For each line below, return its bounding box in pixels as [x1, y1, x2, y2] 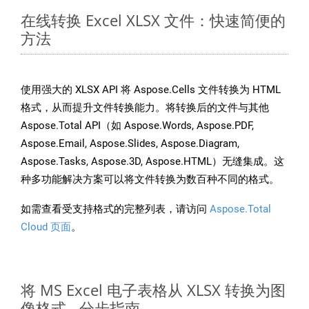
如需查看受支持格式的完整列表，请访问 [21, 203, 210, 216]
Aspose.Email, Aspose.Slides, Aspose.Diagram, [21, 137, 239, 150]
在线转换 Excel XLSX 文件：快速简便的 [21, 10, 286, 31]
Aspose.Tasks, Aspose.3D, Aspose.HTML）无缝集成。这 [21, 155, 284, 168]
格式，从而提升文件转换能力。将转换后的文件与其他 [21, 101, 269, 114]
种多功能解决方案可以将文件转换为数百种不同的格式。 [21, 173, 279, 186]
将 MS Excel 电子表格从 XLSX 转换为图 [21, 279, 286, 301]
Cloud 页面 [21, 221, 71, 234]
